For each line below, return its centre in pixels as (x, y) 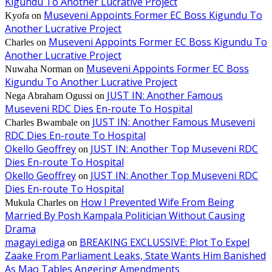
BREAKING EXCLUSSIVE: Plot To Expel (165, 243)
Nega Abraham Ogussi (49, 96)
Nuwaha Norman (38, 69)
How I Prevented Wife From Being (158, 202)
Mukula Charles (36, 203)
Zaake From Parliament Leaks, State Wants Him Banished (135, 256)
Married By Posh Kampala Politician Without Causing (125, 216)
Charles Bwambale (41, 123)
